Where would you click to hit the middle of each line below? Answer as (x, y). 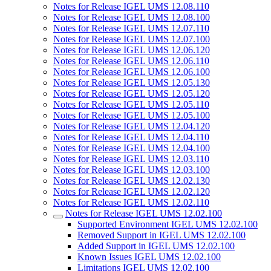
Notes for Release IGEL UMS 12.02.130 (132, 181)
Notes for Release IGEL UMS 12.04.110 (131, 137)
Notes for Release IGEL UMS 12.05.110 (131, 104)
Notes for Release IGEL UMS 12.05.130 (132, 83)
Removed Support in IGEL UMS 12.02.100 (162, 235)
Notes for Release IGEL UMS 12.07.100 (132, 39)
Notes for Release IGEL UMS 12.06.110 (131, 61)
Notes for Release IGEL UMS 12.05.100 (132, 115)
